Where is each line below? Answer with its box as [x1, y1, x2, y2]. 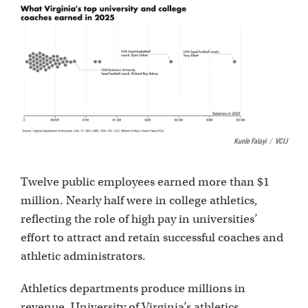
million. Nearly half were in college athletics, [21, 192, 258, 208]
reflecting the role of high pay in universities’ [21, 211, 258, 226]
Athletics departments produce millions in [21, 280, 245, 296]
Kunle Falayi [234, 135, 266, 145]
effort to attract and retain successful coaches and [21, 230, 283, 245]
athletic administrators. [21, 248, 146, 263]
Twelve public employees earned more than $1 [21, 174, 269, 189]
